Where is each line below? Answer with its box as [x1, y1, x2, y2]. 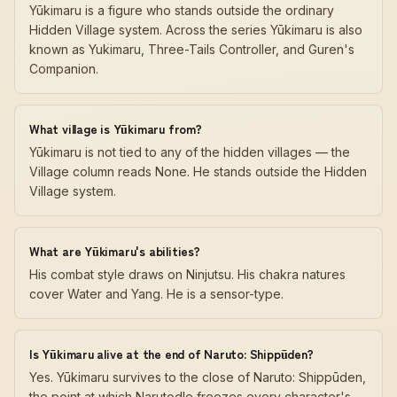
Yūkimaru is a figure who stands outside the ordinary [29, 3, 334, 18]
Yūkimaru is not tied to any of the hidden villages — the [29, 144, 350, 160]
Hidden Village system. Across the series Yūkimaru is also [29, 22, 362, 37]
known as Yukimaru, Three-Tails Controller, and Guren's [29, 42, 354, 57]
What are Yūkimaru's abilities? [29, 242, 200, 260]
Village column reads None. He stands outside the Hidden [29, 164, 367, 179]
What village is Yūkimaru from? [29, 120, 202, 137]
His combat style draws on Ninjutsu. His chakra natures [29, 267, 346, 282]
